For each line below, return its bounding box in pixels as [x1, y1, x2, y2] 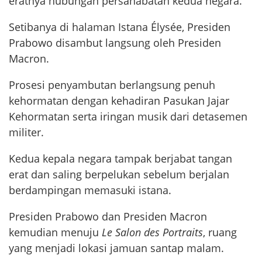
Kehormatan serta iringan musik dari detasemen [9, 109, 247, 124]
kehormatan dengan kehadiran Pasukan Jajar [9, 94, 229, 108]
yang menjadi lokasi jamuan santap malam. [9, 241, 224, 256]
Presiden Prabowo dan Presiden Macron [9, 209, 207, 224]
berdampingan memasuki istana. [9, 183, 171, 198]
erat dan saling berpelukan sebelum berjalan [9, 167, 229, 182]
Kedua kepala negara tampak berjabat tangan [9, 151, 232, 166]
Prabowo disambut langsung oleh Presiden [9, 36, 221, 50]
